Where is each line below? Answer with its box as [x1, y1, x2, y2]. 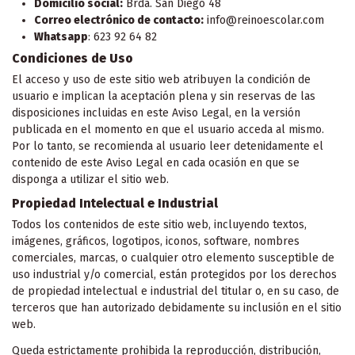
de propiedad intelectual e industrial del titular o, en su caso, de [12, 284, 339, 299]
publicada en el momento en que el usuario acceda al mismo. [12, 123, 324, 137]
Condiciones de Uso [12, 51, 133, 67]
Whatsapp [34, 29, 88, 44]
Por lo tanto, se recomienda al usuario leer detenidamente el [12, 139, 323, 154]
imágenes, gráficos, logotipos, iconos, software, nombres [12, 235, 300, 249]
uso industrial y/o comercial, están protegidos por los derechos [12, 268, 337, 282]
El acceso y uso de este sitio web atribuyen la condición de [12, 73, 311, 87]
